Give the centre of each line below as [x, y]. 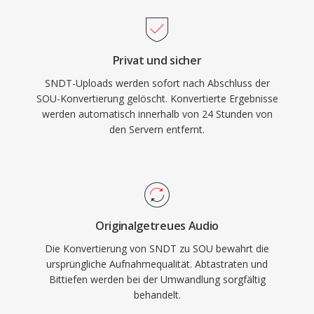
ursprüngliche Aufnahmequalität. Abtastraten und [157, 264]
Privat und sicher [157, 60]
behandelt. [157, 295]
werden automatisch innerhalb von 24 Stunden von [157, 114]
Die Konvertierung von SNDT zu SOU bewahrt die [157, 248]
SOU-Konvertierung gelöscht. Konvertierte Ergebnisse [157, 98]
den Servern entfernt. [157, 129]
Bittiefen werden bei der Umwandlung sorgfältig [157, 279]
